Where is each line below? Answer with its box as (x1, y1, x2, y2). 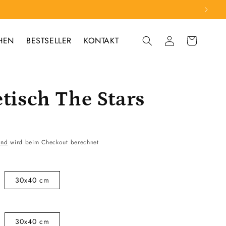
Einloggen (152, 35, 186, 45)
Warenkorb (173, 35, 209, 45)
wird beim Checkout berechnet (8, 138, 99, 147)
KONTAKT (83, 35, 119, 46)
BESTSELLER (26, 35, 72, 46)
